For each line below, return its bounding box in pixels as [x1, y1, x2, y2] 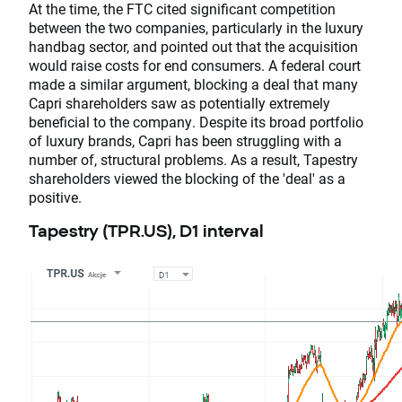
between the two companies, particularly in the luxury [29, 18, 363, 38]
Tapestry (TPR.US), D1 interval [29, 221, 264, 241]
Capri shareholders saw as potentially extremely [29, 93, 330, 113]
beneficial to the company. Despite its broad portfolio [29, 112, 363, 132]
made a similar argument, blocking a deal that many [29, 74, 358, 94]
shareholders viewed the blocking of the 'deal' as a [29, 169, 345, 188]
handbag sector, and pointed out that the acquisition [29, 37, 358, 57]
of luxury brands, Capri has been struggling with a [29, 131, 342, 151]
